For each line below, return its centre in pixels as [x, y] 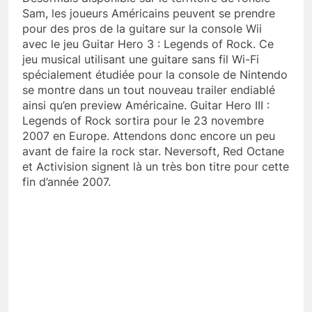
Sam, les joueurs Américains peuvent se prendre [149, 13]
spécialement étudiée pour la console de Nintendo [155, 74]
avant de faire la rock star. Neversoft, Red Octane [153, 151]
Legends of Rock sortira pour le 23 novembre [143, 120]
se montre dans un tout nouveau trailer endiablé [149, 89]
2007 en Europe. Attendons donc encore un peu [149, 135]
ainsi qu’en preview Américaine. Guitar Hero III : [146, 105]
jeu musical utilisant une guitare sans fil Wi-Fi [141, 59]
